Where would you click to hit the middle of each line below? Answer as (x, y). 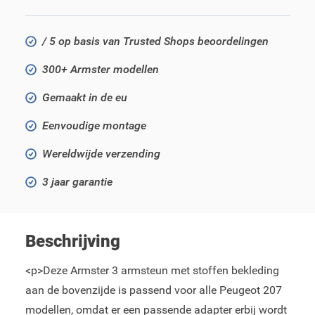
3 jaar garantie (77, 182)
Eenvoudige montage (94, 126)
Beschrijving (72, 241)
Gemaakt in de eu (84, 97)
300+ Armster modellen (100, 69)
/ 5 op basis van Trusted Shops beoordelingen (155, 41)
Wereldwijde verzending (101, 154)
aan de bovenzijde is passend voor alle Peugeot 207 (153, 290)
